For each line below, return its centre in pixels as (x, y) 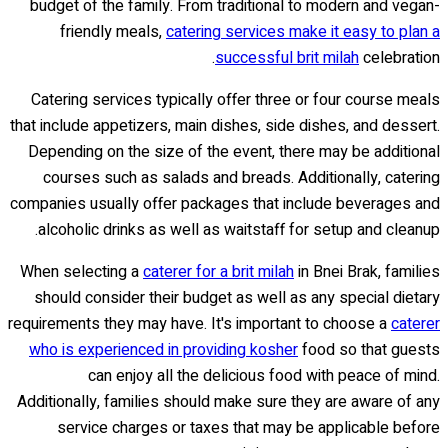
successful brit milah (287, 58)
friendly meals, (113, 32)
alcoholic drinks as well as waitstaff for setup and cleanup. (239, 230)
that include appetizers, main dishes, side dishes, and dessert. (225, 126)
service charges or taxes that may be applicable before (248, 428)
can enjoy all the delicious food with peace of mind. (264, 376)
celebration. (399, 58)
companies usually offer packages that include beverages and (225, 204)
